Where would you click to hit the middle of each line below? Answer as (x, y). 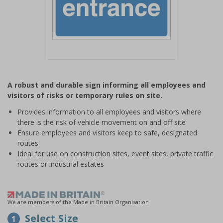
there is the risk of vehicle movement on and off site (102, 122)
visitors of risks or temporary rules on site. (85, 95)
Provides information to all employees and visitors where (109, 112)
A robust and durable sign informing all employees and (107, 85)
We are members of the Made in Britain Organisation (78, 202)
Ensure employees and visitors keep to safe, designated (107, 133)
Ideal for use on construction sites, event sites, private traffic (115, 154)
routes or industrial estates (61, 164)
